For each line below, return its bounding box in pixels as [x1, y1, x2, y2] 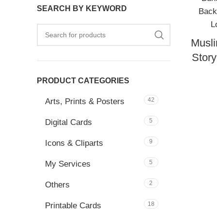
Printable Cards [45, 201, 101, 210]
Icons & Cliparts [45, 139, 103, 148]
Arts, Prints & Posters [45, 97, 124, 106]
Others [45, 180, 70, 189]
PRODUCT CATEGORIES [37, 77, 129, 85]
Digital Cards [45, 118, 92, 127]
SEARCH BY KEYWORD [37, 4, 127, 13]
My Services [45, 159, 91, 169]
